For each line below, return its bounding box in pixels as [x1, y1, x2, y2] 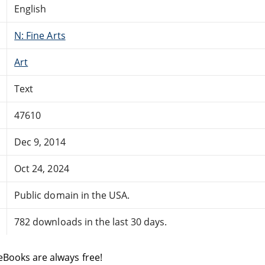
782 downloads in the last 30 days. [14, 215, 167, 228]
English [14, 2, 47, 15]
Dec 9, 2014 [14, 135, 66, 148]
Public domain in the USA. [14, 188, 130, 202]
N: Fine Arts [14, 28, 66, 42]
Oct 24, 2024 [14, 161, 69, 175]
